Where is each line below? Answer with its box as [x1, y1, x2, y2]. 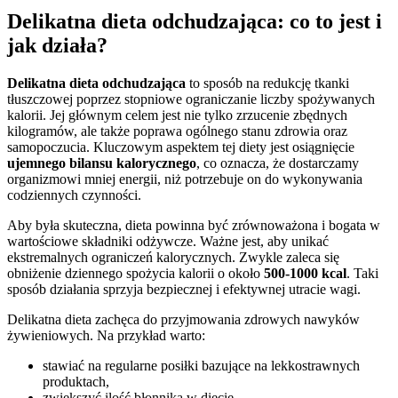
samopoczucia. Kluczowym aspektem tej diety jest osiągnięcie [7, 139, 354, 155]
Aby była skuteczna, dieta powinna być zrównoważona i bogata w [7, 218, 380, 234]
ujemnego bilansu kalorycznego [7, 155, 196, 171]
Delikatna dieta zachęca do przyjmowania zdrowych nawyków [7, 312, 360, 328]
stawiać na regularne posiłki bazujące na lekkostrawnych [43, 358, 360, 374]
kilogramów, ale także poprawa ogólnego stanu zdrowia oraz [7, 123, 347, 139]
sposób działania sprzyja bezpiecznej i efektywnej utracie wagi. [7, 282, 361, 298]
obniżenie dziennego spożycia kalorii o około [7, 266, 264, 282]
